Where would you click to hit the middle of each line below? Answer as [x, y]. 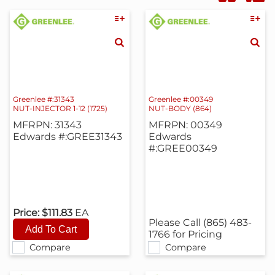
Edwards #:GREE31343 [68, 136]
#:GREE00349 [183, 148]
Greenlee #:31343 [44, 99]
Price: [26, 213]
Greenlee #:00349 [180, 99]
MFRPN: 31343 [48, 125]
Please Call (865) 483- [200, 223]
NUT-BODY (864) [180, 108]
